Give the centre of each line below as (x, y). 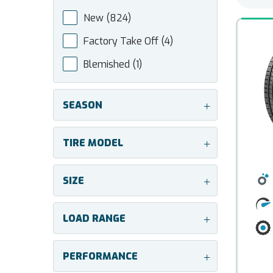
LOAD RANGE (94, 218)
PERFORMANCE (100, 256)
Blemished (108, 64)
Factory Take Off (122, 41)
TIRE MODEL (93, 143)
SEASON (83, 105)
